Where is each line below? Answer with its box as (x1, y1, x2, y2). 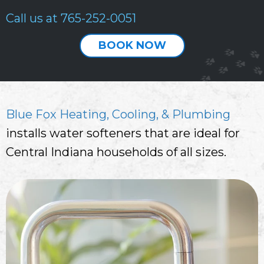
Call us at (6, 11, 61, 25)
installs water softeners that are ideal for (6, 126, 240, 140)
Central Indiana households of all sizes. (6, 144, 226, 159)
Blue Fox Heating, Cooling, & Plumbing (6, 107, 230, 121)
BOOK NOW (98, 38, 166, 52)
